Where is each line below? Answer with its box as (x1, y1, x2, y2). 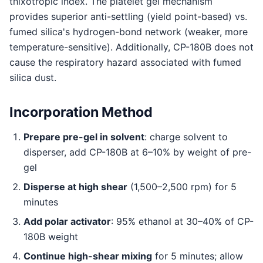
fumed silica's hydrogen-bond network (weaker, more (9, 25, 248, 38)
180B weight (23, 230, 78, 242)
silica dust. (9, 71, 56, 83)
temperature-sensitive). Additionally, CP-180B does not (9, 41, 254, 53)
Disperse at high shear (23, 180, 127, 193)
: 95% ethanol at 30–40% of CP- (111, 215, 254, 227)
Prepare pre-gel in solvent (23, 130, 144, 143)
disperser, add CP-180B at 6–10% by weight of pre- (23, 146, 251, 158)
